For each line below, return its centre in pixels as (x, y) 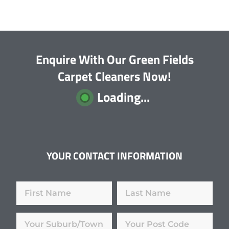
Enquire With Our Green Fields (114, 60)
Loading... (123, 97)
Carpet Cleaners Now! (114, 76)
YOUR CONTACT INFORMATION (114, 156)
